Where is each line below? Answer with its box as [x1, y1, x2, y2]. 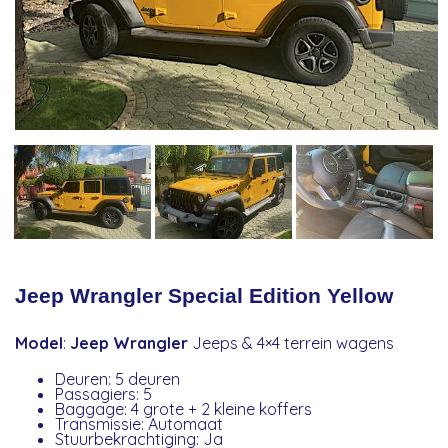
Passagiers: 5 [55, 384, 153, 405]
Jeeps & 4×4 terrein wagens [188, 332, 395, 353]
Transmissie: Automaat [55, 414, 224, 435]
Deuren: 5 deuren [55, 369, 181, 390]
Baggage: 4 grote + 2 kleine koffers [55, 399, 313, 420]
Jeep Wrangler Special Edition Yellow [15, 283, 394, 307]
